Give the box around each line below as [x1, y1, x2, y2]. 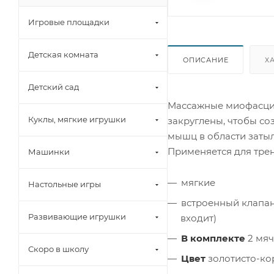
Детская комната [28, 50, 98, 59]
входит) [180, 212, 217, 224]
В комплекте [181, 232, 245, 244]
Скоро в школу [28, 244, 89, 254]
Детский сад [28, 82, 79, 92]
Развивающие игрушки [28, 212, 126, 221]
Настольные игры [28, 179, 101, 189]
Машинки [28, 147, 70, 157]
